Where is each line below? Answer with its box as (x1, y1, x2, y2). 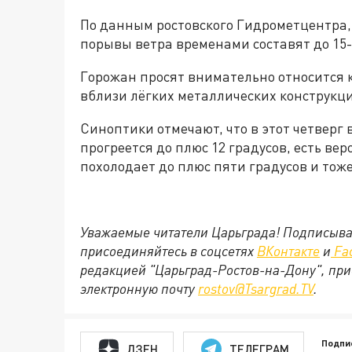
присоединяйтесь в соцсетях (80, 242, 257, 260)
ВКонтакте (257, 242, 320, 260)
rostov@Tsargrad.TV (198, 280, 313, 298)
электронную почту (80, 280, 198, 298)
